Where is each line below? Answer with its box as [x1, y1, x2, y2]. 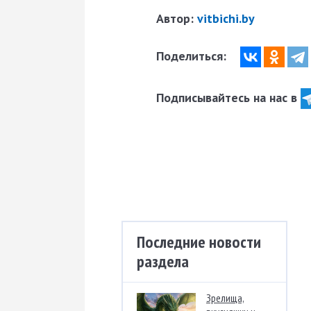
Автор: [156, 10, 197, 27]
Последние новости [137, 231, 261, 253]
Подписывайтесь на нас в [156, 89, 301, 106]
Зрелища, [206, 291, 244, 305]
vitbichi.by [197, 10, 255, 27]
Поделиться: [156, 47, 230, 64]
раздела [137, 251, 189, 273]
